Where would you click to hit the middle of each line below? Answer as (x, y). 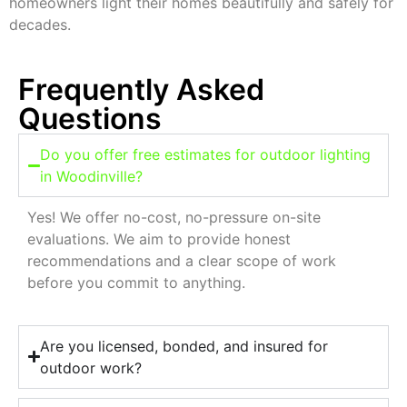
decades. (40, 24)
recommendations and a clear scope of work (182, 261)
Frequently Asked (141, 90)
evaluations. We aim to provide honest (159, 239)
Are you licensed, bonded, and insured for (184, 346)
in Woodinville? (92, 177)
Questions (90, 119)
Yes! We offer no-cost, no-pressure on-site (174, 218)
